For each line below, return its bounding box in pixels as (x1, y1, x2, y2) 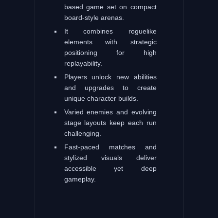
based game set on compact (64, 2, 157, 11)
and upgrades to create (64, 83, 157, 91)
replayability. (64, 59, 102, 67)
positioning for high (64, 48, 157, 56)
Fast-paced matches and (64, 143, 157, 151)
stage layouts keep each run (64, 118, 157, 127)
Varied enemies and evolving (64, 108, 157, 116)
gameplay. (64, 175, 96, 183)
